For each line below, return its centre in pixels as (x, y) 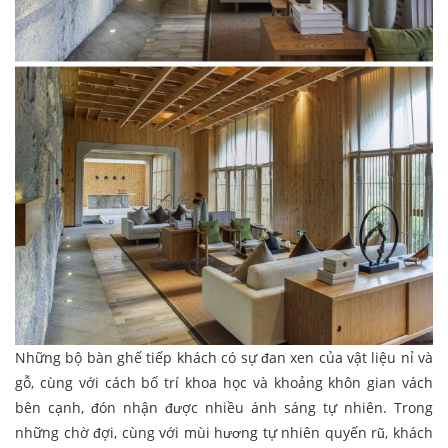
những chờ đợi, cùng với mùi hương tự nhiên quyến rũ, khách (224, 432)
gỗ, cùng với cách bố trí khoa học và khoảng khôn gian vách (224, 382)
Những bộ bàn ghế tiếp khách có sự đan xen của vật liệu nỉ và (224, 357)
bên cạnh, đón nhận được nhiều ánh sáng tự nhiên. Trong (224, 407)
